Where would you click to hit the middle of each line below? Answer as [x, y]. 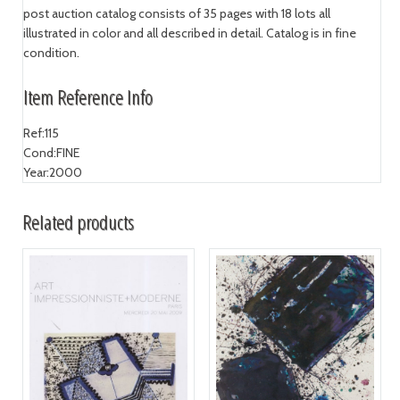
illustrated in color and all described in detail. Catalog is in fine [189, 33]
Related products [78, 221]
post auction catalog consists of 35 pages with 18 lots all [176, 14]
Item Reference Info [87, 96]
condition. [51, 53]
